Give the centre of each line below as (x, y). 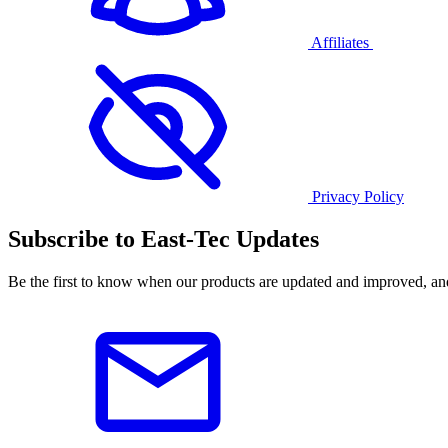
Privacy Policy (358, 196)
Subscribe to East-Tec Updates (163, 238)
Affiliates (340, 42)
